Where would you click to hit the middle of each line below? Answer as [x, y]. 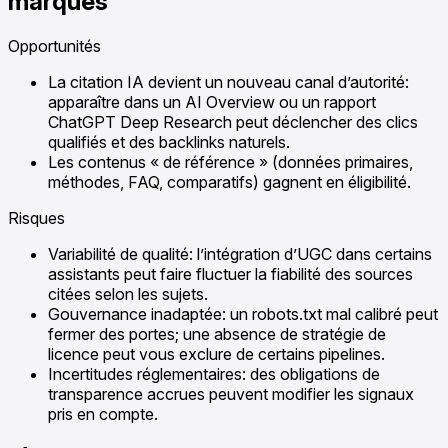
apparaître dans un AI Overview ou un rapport [212, 101]
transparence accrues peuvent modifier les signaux [231, 393]
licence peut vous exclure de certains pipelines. [216, 353]
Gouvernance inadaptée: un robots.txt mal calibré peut [243, 313]
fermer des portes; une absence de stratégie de [217, 333]
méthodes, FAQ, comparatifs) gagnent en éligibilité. [229, 181]
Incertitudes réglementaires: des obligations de [214, 373]
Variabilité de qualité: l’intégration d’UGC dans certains [240, 253]
